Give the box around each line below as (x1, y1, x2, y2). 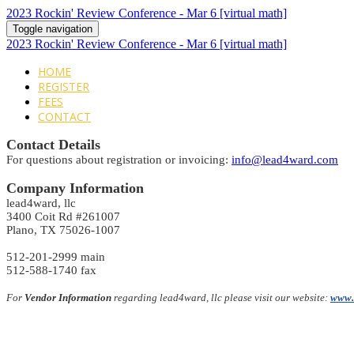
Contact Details (6, 137, 100, 153)
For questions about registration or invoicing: (6, 153, 232, 166)
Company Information (6, 180, 144, 196)
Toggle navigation (13, 23, 92, 35)
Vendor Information (24, 292, 111, 303)
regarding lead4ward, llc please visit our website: (111, 292, 328, 303)
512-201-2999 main (6, 250, 105, 263)
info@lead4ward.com (232, 153, 338, 166)
